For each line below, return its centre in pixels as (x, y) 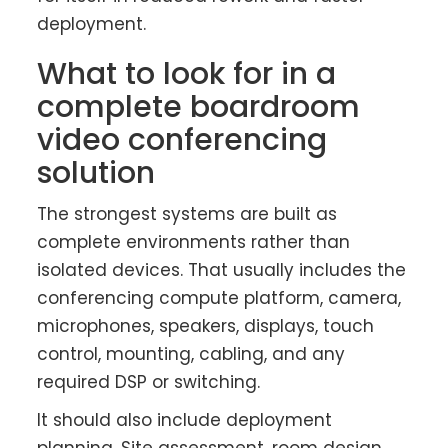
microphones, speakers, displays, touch (206, 326)
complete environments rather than (194, 242)
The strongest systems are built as (187, 214)
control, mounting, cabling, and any (191, 354)
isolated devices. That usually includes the (222, 270)
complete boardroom (199, 107)
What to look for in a (187, 74)
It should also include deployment (185, 420)
